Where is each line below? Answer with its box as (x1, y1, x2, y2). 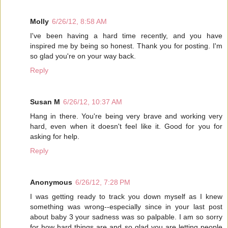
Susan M (30, 98, 60, 106)
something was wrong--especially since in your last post (30, 203, 222, 211)
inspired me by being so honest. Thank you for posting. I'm (30, 42, 222, 50)
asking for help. (30, 132, 79, 141)
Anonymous (30, 178, 72, 187)
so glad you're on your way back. (30, 52, 136, 61)
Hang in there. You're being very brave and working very (30, 112, 222, 121)
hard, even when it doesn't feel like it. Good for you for (30, 122, 222, 131)
